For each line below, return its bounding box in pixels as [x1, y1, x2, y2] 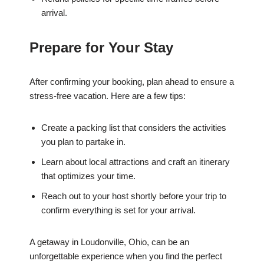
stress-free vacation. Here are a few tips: [29, 91, 186, 101]
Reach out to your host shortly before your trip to [41, 191, 226, 202]
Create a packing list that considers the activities [41, 123, 226, 133]
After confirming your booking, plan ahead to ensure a [29, 77, 234, 87]
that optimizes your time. [41, 171, 136, 181]
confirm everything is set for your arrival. [41, 205, 196, 216]
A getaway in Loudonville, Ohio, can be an [29, 237, 189, 247]
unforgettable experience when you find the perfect [29, 251, 222, 262]
